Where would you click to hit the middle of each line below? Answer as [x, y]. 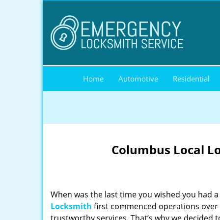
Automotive [138, 79]
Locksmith [71, 206]
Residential [191, 79]
